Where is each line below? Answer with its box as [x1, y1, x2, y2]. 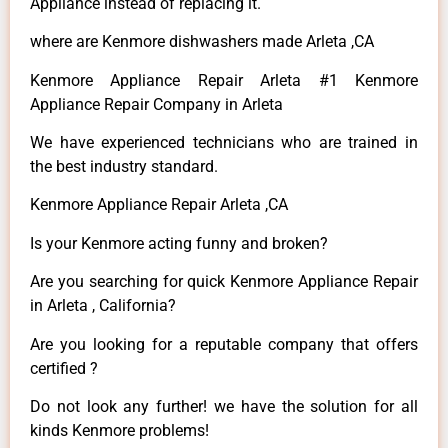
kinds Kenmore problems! [30, 420, 209, 440]
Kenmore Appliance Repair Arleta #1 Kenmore [30, 70, 418, 90]
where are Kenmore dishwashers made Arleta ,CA [30, 32, 374, 52]
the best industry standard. [30, 157, 218, 177]
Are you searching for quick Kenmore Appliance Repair [30, 272, 418, 292]
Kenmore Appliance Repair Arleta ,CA [30, 195, 288, 215]
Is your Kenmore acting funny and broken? [30, 233, 328, 253]
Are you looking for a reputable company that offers [30, 334, 418, 354]
